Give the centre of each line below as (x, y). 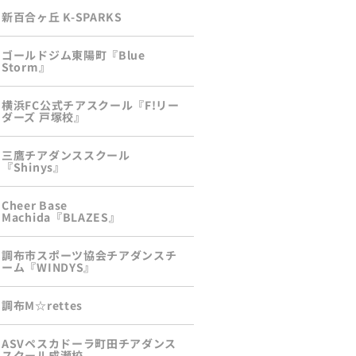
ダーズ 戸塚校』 (44, 117)
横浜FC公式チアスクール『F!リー (91, 105)
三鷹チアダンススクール (66, 155)
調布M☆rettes (42, 306)
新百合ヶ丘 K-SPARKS (62, 17)
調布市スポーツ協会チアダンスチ (89, 255)
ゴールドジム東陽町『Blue (74, 55)
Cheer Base (35, 205)
